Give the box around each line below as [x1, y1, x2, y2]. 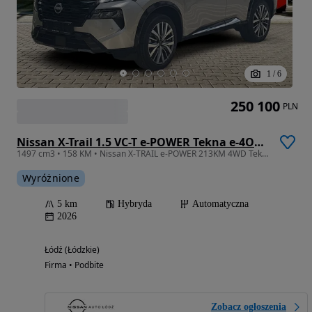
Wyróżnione [22, 171, 79, 185]
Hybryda [118, 198, 152, 209]
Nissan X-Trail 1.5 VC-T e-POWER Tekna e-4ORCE [254, 134, 264, 150]
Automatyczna [192, 198, 249, 209]
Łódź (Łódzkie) [45, 244, 100, 256]
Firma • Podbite [45, 259, 104, 271]
